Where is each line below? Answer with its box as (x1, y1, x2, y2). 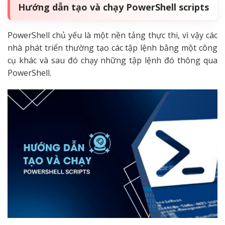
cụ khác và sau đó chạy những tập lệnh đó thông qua (8, 54, 217, 66)
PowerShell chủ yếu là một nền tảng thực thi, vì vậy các (8, 29, 217, 41)
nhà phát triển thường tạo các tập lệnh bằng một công (8, 42, 217, 53)
